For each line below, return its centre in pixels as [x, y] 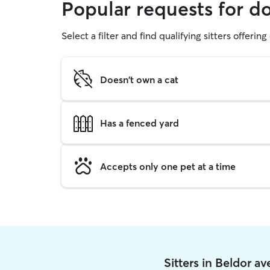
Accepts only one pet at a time [168, 166]
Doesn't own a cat [139, 79]
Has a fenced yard [140, 123]
